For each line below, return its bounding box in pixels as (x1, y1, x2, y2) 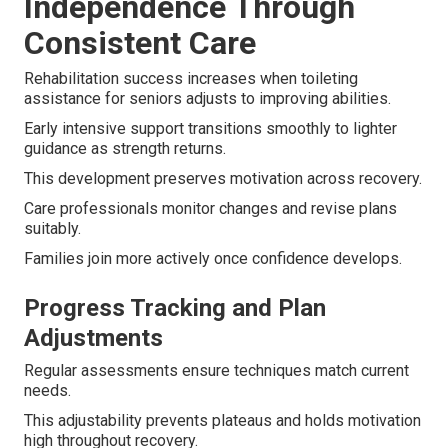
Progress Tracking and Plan (24, 294, 326, 323)
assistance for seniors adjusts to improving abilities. (24, 89, 391, 109)
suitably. (24, 219, 81, 239)
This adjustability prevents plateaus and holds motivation (24, 411, 421, 431)
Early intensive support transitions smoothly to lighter (24, 119, 397, 139)
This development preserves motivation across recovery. (24, 169, 422, 189)
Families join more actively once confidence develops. (24, 249, 402, 269)
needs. (24, 381, 71, 401)
